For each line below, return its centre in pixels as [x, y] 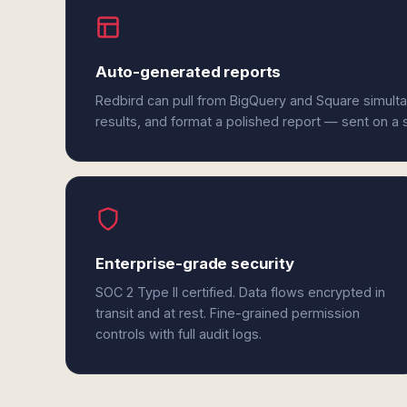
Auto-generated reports [189, 72]
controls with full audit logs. [179, 334]
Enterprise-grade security [195, 263]
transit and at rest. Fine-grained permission [228, 313]
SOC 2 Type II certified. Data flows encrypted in [240, 292]
